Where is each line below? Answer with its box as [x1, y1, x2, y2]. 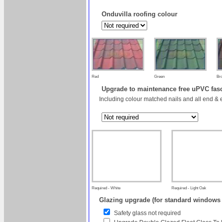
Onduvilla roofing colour [102, 10, 177, 18]
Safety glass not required [114, 209, 181, 217]
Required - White [92, 185, 120, 190]
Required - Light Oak [171, 185, 206, 190]
